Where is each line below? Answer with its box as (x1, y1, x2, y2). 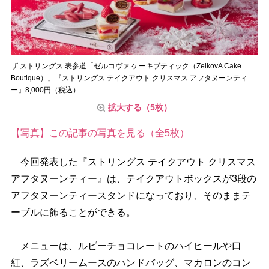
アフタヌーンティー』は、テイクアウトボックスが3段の (10, 173, 256, 184)
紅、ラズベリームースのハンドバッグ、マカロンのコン (10, 257, 251, 268)
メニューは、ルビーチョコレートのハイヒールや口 (10, 240, 241, 251)
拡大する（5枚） (108, 102, 172, 112)
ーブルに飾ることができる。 (10, 207, 136, 217)
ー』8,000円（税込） (10, 85, 80, 94)
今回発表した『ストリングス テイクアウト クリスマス (10, 156, 256, 167)
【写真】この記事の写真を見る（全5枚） (10, 127, 189, 138)
